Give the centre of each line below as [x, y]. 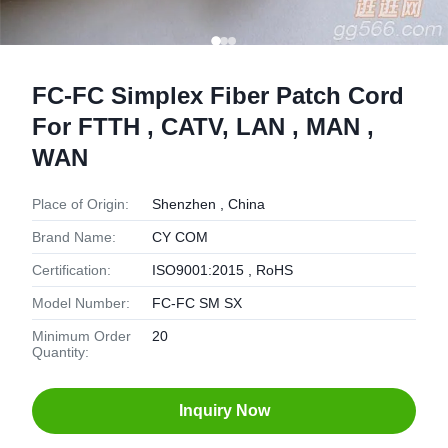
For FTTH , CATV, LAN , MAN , [203, 126]
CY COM [180, 237]
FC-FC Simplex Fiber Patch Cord [218, 95]
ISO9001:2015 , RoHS [222, 270]
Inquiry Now [224, 410]
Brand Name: [74, 237]
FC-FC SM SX [197, 303]
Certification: [71, 270]
